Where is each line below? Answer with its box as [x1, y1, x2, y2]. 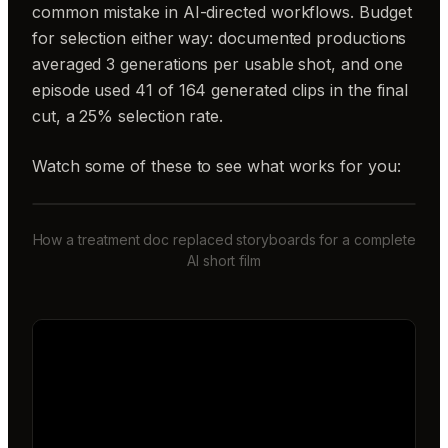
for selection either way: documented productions [32, 28, 407, 48]
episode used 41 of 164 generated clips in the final [32, 80, 409, 100]
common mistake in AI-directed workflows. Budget [32, 2, 412, 22]
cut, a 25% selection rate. [32, 106, 224, 126]
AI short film [186, 252, 262, 269]
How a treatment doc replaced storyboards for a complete [32, 231, 416, 248]
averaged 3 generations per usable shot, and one [32, 54, 403, 74]
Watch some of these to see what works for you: [32, 156, 401, 176]
